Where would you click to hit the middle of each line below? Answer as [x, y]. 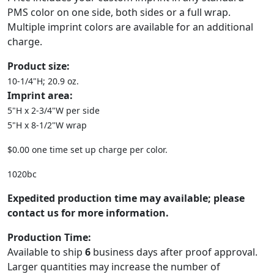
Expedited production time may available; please [126, 198]
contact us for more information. [88, 213]
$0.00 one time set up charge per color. [87, 150]
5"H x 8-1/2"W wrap [47, 125]
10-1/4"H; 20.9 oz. [43, 81]
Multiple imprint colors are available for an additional [130, 27]
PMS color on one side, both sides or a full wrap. [119, 12]
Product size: [39, 66]
